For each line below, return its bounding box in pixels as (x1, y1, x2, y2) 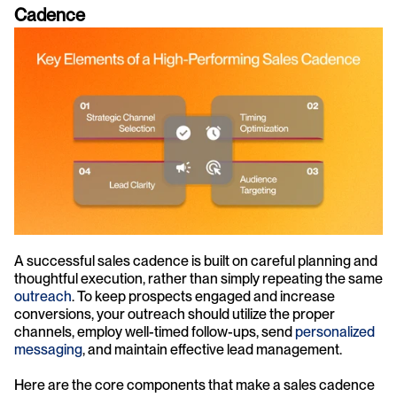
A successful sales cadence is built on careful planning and (14, 253, 378, 270)
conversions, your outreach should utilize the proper (14, 306, 335, 323)
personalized (295, 323, 375, 341)
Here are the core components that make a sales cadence (14, 377, 375, 394)
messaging (14, 341, 82, 359)
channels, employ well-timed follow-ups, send (14, 323, 295, 341)
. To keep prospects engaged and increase (72, 288, 335, 306)
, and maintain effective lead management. (82, 341, 342, 359)
